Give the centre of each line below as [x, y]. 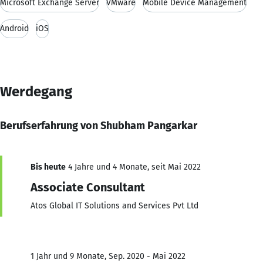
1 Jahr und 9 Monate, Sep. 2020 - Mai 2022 [108, 256]
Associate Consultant [88, 187]
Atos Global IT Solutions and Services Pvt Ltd [114, 205]
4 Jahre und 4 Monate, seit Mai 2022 [133, 167]
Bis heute [48, 167]
